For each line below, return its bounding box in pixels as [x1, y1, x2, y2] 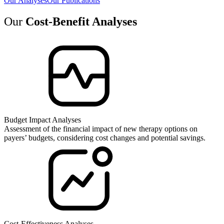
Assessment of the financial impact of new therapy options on [4, 124, 197, 133]
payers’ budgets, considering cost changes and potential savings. [4, 133, 205, 142]
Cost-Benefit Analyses [25, 14, 137, 28]
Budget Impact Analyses [4, 115, 81, 124]
